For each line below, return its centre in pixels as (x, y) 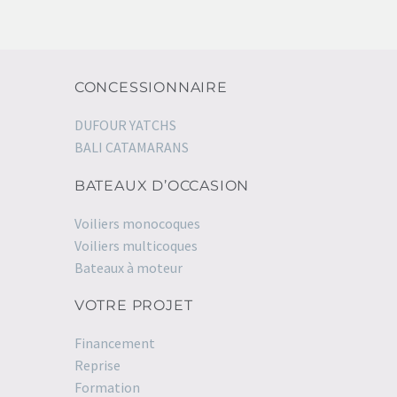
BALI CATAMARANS (131, 147)
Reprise (97, 365)
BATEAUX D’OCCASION (162, 185)
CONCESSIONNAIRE (151, 87)
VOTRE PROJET (133, 305)
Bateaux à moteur (128, 267)
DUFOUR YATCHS (125, 125)
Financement (114, 343)
